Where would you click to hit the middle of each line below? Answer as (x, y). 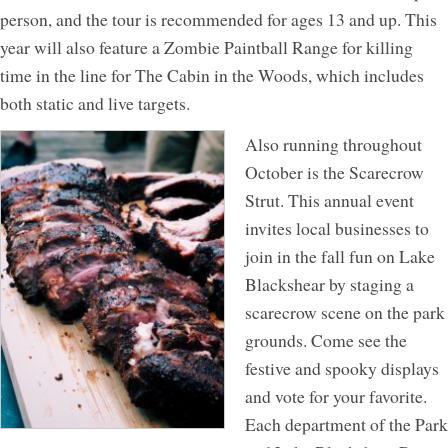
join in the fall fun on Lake (340, 255)
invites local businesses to (337, 227)
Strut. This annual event (329, 199)
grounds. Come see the (326, 339)
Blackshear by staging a (329, 283)
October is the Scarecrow (334, 171)
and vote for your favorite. (336, 395)
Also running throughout (333, 143)
